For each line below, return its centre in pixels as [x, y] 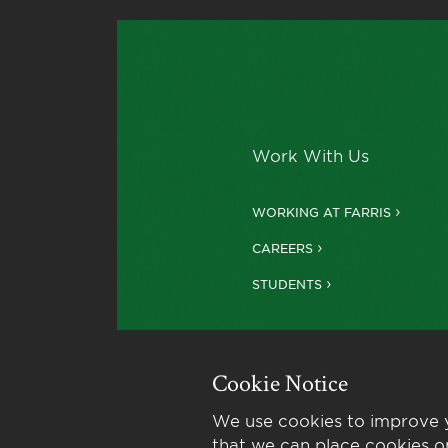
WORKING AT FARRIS [321, 212]
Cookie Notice [279, 383]
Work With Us [310, 155]
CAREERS [282, 248]
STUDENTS [286, 284]
